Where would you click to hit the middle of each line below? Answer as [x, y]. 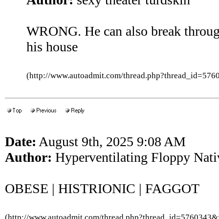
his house [52, 47]
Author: [28, 157]
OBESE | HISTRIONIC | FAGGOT [102, 188]
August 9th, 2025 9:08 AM [111, 142]
